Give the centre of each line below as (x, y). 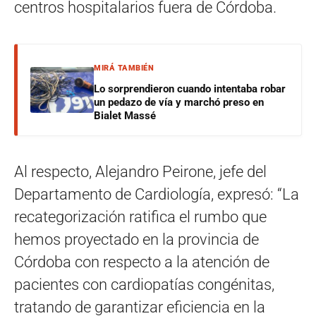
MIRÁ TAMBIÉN (124, 68)
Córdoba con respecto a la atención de (142, 262)
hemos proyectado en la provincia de (136, 240)
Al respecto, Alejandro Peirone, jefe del (140, 172)
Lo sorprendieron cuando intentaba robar (190, 89)
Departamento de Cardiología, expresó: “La (157, 195)
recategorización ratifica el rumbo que (140, 217)
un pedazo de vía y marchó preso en (179, 103)
